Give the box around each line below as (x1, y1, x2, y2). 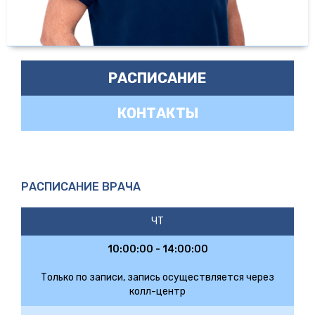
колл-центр (129, 285, 186, 297)
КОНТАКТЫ (117, 104, 198, 122)
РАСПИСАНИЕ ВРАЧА (21, 179, 141, 193)
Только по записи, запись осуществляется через (41, 271, 274, 283)
